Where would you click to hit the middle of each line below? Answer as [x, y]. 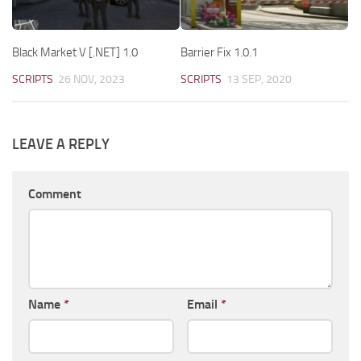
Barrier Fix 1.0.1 [219, 53]
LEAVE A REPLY [61, 145]
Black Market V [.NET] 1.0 [75, 53]
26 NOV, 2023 [91, 80]
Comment [55, 194]
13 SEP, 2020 [259, 80]
